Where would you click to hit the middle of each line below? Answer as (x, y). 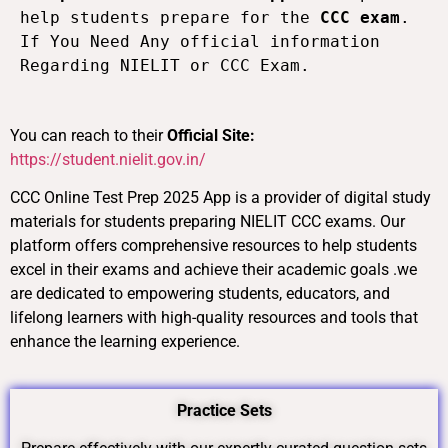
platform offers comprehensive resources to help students (213, 246)
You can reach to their (88, 136)
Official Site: (211, 136)
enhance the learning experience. (125, 342)
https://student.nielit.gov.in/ (108, 160)
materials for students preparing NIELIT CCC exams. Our (207, 222)
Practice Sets (224, 410)
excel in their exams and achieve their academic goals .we (213, 270)
